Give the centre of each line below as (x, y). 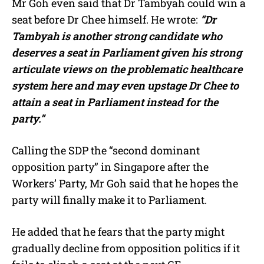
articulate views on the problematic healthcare (127, 69)
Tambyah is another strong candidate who (117, 36)
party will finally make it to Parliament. (109, 200)
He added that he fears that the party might (118, 232)
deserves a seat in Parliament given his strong (127, 53)
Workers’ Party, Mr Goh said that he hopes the (125, 184)
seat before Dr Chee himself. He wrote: (105, 20)
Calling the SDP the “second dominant (106, 151)
